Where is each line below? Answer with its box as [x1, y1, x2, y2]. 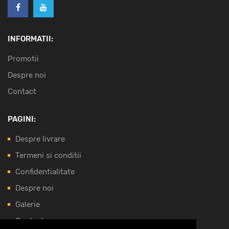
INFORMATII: [8, 34, 53, 44]
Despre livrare [15, 134, 65, 144]
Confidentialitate [15, 167, 75, 177]
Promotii [8, 54, 39, 64]
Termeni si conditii [15, 151, 81, 161]
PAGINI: [8, 114, 36, 124]
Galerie [15, 200, 40, 210]
